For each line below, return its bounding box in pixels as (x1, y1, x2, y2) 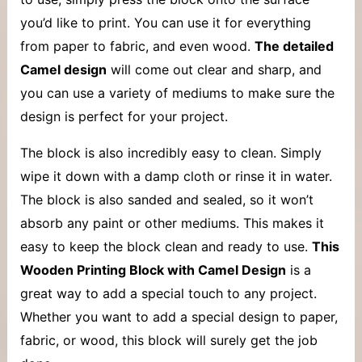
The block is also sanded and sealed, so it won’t (19, 191, 314, 208)
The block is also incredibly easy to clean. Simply (19, 144, 322, 161)
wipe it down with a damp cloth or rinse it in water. (19, 167, 332, 184)
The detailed (254, 37, 334, 54)
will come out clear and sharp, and (106, 61, 322, 78)
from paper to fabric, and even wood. (19, 37, 255, 54)
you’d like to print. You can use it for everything (19, 14, 311, 31)
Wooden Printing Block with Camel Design (19, 261, 286, 278)
